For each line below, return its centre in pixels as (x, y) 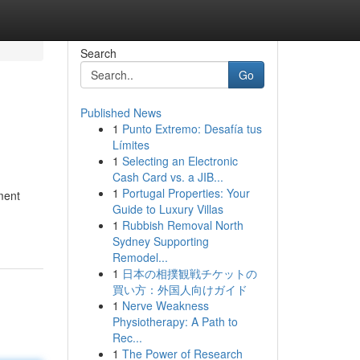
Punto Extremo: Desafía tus (192, 129)
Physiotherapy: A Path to (175, 321)
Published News (121, 112)
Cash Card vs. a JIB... (168, 177)
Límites (131, 145)
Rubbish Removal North (182, 225)
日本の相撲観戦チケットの (189, 273)
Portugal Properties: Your (186, 193)
